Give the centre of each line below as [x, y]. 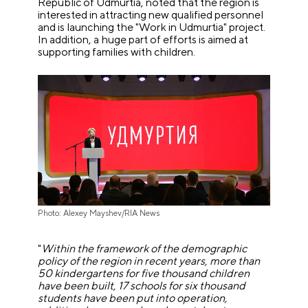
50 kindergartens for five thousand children [144, 274]
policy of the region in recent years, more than [149, 261]
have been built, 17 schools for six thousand [142, 286]
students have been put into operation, [133, 298]
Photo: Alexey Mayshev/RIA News [99, 213]
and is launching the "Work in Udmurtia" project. [152, 27]
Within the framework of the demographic [144, 249]
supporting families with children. [117, 52]
